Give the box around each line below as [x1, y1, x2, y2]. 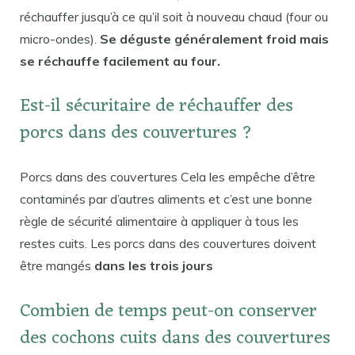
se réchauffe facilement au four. [20, 52, 220, 69]
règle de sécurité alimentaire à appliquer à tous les [20, 213, 299, 230]
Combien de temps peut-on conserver [20, 296, 317, 329]
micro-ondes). [20, 30, 100, 47]
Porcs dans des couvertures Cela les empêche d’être [20, 169, 315, 185]
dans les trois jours [94, 258, 213, 274]
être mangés [20, 258, 94, 274]
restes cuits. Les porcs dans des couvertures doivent [20, 235, 316, 252]
